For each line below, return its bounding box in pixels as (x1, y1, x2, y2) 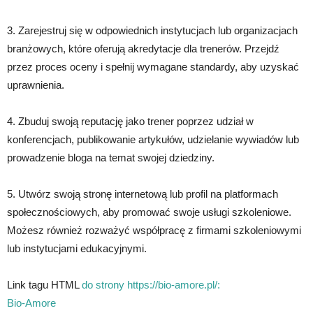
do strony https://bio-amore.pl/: (82, 279, 220, 291)
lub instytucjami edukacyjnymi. (7, 242, 147, 254)
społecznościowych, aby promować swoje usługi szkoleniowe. (7, 206, 291, 218)
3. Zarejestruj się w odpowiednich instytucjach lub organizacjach (7, 24, 298, 36)
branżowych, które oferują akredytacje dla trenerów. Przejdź (7, 43, 279, 54)
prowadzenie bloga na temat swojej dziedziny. (7, 152, 214, 163)
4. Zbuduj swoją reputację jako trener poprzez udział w (7, 115, 254, 127)
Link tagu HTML (7, 279, 82, 291)
